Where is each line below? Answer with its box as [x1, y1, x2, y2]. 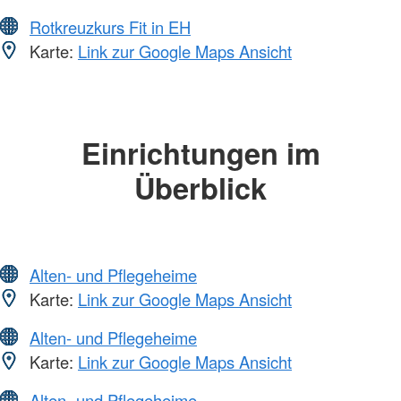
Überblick [134, 166, 267, 209]
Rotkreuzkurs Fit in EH [30, 15, 191, 39]
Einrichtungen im [81, 132, 320, 175]
